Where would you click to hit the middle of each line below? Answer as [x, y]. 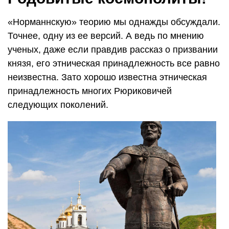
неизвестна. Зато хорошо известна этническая [107, 77]
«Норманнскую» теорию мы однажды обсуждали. [114, 22]
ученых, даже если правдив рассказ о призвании [113, 49]
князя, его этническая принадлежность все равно [114, 63]
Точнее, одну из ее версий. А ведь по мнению [106, 36]
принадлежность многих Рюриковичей [90, 91]
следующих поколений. [58, 105]
